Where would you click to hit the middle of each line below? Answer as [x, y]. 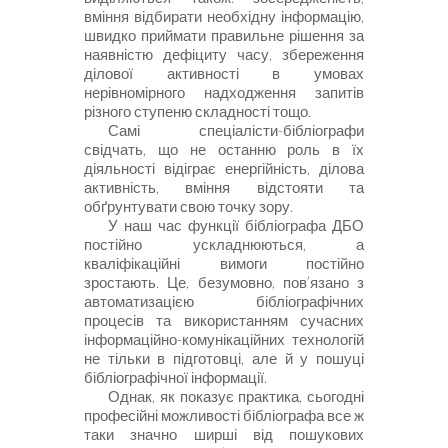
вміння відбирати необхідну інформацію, [224, 17]
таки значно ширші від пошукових [224, 435]
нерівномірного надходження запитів [224, 93]
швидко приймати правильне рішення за [224, 36]
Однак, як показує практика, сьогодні [236, 397]
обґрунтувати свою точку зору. [188, 207]
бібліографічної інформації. [175, 378]
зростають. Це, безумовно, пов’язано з [224, 283]
